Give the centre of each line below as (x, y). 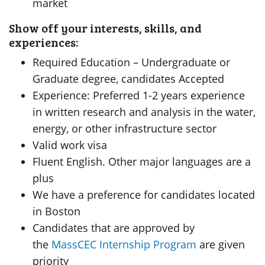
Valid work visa (70, 145)
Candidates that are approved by (114, 228)
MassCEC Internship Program (124, 244)
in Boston (56, 211)
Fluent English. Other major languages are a (142, 161)
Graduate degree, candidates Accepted (128, 79)
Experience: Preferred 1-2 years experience (139, 95)
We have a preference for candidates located (144, 195)
